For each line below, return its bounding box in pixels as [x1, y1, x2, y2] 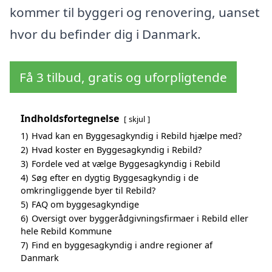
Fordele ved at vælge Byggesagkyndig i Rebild [32, 158, 220, 170]
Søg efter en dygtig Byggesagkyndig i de [32, 172, 199, 184]
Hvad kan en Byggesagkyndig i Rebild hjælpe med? [32, 130, 242, 142]
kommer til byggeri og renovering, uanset [10, 3, 260, 21]
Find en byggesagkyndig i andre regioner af [32, 239, 212, 251]
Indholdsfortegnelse [21, 112, 119, 126]
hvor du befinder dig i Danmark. [10, 25, 201, 42]
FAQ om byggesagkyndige [32, 199, 139, 211]
